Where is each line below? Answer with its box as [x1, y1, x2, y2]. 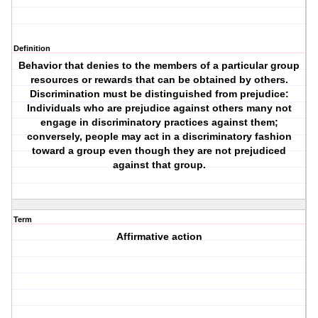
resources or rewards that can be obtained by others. [30, 74, 288, 86]
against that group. [112, 159, 206, 171]
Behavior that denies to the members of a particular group [18, 60, 300, 72]
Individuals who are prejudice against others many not [26, 102, 292, 114]
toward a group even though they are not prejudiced [32, 145, 287, 157]
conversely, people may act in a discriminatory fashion [26, 131, 292, 143]
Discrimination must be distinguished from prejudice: [29, 88, 289, 100]
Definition [13, 44, 50, 53]
